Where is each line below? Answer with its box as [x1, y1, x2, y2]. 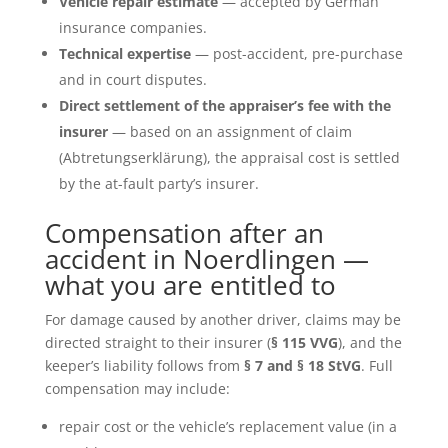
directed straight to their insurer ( [44, 332, 271, 352]
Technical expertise [58, 43, 191, 63]
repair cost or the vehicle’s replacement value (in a [58, 416, 397, 436]
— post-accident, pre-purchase [190, 43, 403, 63]
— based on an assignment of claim [107, 121, 352, 141]
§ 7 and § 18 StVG [243, 355, 361, 375]
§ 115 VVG [270, 332, 338, 352]
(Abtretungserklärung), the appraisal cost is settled [58, 147, 400, 167]
